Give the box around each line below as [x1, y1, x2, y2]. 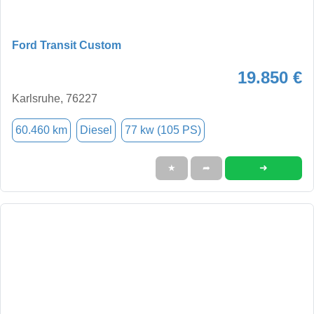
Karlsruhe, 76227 [12, 92, 97, 104]
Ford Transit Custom [12, 39, 121, 51]
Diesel [80, 123, 112, 136]
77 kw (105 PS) [125, 123, 201, 136]
